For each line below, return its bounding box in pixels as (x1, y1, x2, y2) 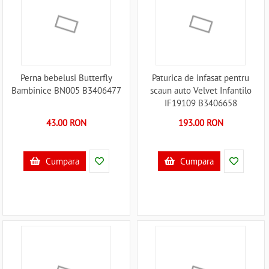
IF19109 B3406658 (164, 97, 237, 109)
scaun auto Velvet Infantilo (150, 85, 252, 96)
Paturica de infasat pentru (152, 72, 250, 83)
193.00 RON (178, 117, 223, 128)
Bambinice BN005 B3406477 (11, 85, 121, 96)
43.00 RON (46, 117, 86, 128)
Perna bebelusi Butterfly (20, 72, 112, 83)
